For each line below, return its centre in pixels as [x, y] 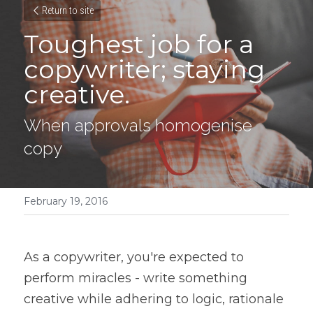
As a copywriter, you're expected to [134, 257]
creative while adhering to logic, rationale [154, 299]
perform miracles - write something [136, 278]
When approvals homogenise [138, 125]
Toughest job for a [139, 44]
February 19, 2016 [66, 201]
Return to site [68, 10]
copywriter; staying [144, 69]
